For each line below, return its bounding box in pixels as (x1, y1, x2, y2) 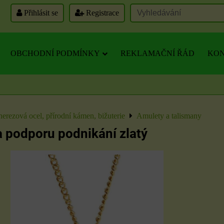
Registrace (84, 8, 119, 17)
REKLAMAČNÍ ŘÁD (120, 49, 194, 57)
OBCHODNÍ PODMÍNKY (10, 49, 100, 57)
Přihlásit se (22, 8, 58, 17)
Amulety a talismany (136, 111, 201, 120)
